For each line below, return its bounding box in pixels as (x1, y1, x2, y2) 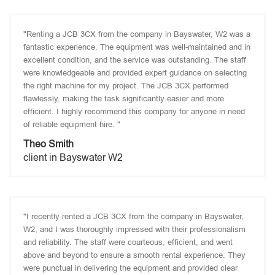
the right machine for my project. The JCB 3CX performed (23, 81, 228, 90)
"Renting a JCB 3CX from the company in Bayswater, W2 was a (23, 29, 250, 39)
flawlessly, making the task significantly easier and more (23, 94, 224, 103)
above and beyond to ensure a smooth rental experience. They (23, 250, 246, 260)
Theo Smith (23, 139, 74, 149)
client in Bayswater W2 (23, 152, 123, 163)
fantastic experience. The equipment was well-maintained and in (23, 42, 250, 52)
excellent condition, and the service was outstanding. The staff (23, 55, 246, 64)
